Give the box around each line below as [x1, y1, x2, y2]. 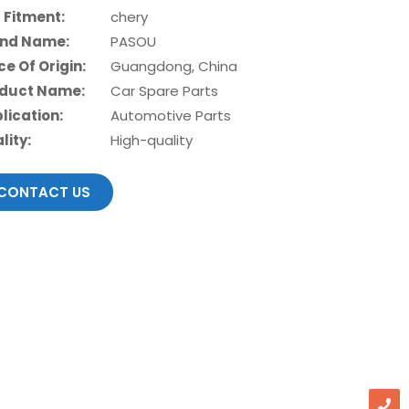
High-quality [110, 130, 194, 150]
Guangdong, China [110, 56, 238, 76]
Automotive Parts [110, 105, 232, 125]
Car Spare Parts [110, 80, 219, 100]
